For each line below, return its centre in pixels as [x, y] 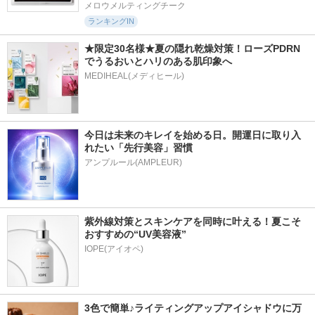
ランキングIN [111, 21]
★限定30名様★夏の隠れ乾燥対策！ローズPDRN [192, 48]
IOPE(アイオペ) [114, 249]
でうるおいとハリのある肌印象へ [158, 61]
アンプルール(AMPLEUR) [133, 162]
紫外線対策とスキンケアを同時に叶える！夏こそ [193, 221]
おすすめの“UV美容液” [135, 234]
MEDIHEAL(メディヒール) [134, 76]
